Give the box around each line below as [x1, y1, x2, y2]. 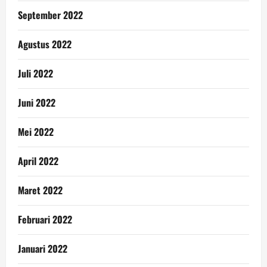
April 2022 [18, 153, 58, 168]
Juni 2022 [18, 95, 55, 110]
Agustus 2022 [18, 36, 72, 51]
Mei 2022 [18, 124, 54, 139]
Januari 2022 [18, 241, 67, 256]
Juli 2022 [18, 66, 53, 80]
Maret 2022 [18, 182, 63, 197]
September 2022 [18, 7, 83, 22]
